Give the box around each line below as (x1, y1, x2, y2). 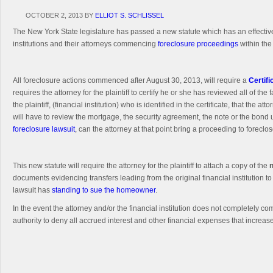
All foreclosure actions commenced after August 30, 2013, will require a (13, 76, 249, 85)
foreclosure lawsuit (13, 124, 75, 133)
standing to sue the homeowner (52, 185, 155, 194)
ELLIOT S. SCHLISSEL (95, 11, 164, 19)
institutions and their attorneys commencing (13, 39, 158, 48)
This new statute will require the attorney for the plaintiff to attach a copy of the (13, 161, 269, 170)
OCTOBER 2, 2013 (26, 11, 83, 19)
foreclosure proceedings (158, 39, 238, 48)
